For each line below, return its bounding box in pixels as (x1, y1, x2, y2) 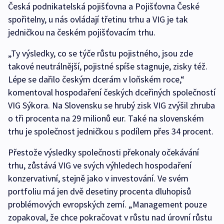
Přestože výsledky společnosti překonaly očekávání (8, 146, 199, 158)
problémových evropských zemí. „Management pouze (8, 198, 207, 210)
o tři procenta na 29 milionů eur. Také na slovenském (8, 112, 204, 124)
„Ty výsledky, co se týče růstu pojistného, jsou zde (8, 47, 193, 59)
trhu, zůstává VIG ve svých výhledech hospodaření (8, 159, 191, 171)
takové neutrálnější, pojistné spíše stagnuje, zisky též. (8, 60, 207, 72)
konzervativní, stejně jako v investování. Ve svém (8, 172, 188, 184)
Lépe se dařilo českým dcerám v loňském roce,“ (8, 73, 184, 85)
